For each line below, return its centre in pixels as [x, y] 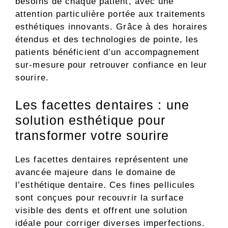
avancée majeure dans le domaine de [96, 172]
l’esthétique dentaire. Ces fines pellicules [105, 185]
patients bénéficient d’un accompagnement [108, 52]
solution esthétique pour [91, 120]
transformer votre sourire [92, 135]
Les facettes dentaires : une [102, 105]
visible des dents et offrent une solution [102, 210]
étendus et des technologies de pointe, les [107, 40]
